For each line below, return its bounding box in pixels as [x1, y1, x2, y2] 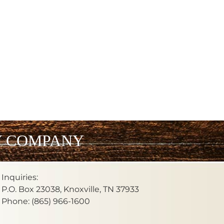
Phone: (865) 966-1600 [1, 196, 90, 206]
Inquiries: [1, 172, 38, 182]
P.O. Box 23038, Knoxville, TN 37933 [1, 184, 139, 194]
